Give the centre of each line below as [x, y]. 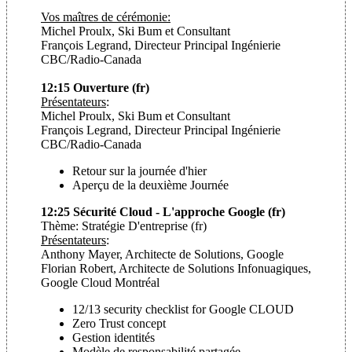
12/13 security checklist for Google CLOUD [183, 309]
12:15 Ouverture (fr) [95, 87]
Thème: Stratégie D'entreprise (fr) [124, 225]
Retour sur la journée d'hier [141, 170]
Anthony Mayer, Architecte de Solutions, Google [162, 254]
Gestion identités [114, 337]
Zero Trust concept [119, 323]
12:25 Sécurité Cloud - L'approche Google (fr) [163, 211]
